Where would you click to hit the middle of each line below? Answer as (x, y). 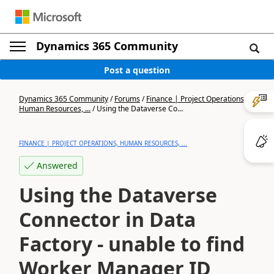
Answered (57, 165)
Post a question (137, 70)
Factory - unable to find (132, 244)
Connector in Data (107, 219)
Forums (127, 99)
